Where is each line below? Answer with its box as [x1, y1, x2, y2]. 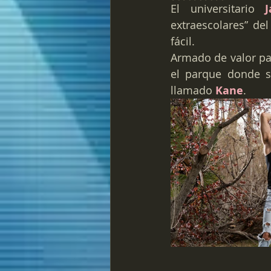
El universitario [171, 1, 266, 16]
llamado [171, 83, 215, 97]
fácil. [171, 34, 195, 48]
